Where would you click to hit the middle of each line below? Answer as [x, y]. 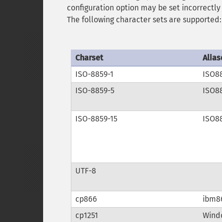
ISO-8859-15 [96, 119]
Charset [89, 58]
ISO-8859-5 [95, 90]
